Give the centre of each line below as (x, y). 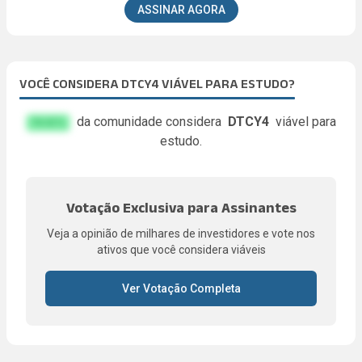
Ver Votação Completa (181, 289)
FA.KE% (48, 123)
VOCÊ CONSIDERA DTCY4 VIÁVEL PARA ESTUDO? (157, 84)
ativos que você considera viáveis (181, 250)
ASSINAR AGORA (181, 10)
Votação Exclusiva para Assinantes (181, 208)
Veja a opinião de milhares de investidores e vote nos (181, 234)
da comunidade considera (151, 122)
